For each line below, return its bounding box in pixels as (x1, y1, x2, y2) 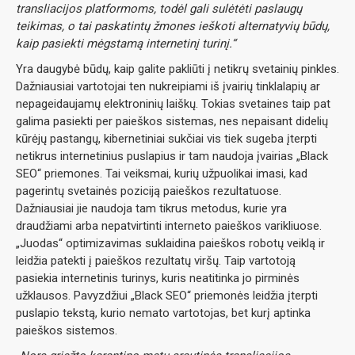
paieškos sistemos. (16, 323, 117, 338)
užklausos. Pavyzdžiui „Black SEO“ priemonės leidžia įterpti (16, 288, 318, 303)
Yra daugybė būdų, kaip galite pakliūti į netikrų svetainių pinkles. (16, 62, 339, 76)
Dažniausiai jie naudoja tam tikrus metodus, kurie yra (16, 201, 287, 216)
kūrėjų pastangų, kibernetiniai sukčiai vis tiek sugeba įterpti (16, 132, 317, 146)
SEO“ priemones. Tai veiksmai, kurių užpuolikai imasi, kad (16, 166, 307, 181)
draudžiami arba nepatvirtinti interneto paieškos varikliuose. (16, 219, 322, 233)
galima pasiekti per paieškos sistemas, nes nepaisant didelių (16, 114, 328, 128)
